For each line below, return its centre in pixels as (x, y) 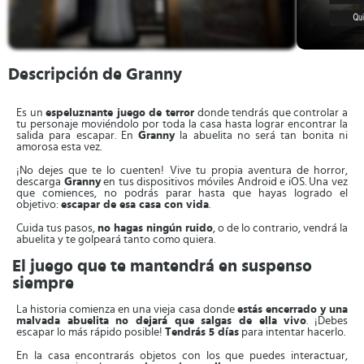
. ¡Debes (327, 321)
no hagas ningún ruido (155, 228)
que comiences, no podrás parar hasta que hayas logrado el (182, 193)
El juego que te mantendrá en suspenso (162, 266)
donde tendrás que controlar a (271, 113)
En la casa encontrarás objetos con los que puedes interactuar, (182, 356)
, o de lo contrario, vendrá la (280, 228)
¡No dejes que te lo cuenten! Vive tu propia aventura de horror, (182, 171)
